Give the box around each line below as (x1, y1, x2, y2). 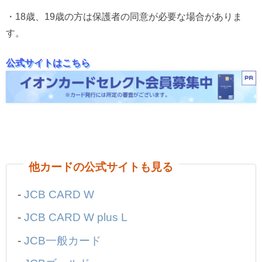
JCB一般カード (24, 235, 102, 246)
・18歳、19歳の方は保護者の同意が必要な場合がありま (6, 12, 242, 22)
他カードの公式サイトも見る (29, 161, 174, 173)
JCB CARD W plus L (24, 212, 128, 223)
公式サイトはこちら (6, 57, 90, 67)
